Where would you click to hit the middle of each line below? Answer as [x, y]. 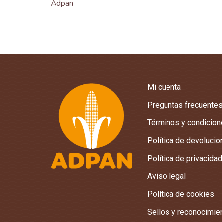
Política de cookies [181, 194]
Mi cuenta [164, 87]
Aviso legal [166, 176]
